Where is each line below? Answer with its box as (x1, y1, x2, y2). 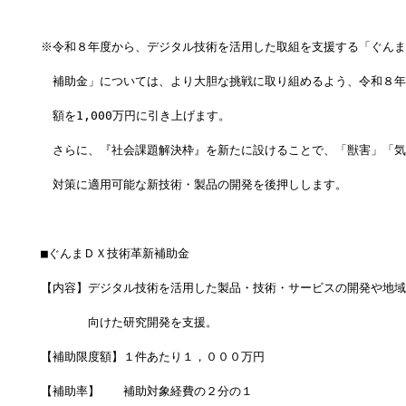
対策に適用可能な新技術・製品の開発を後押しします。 (40, 178, 347, 192)
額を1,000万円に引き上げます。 (40, 109, 230, 123)
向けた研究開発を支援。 (40, 315, 217, 330)
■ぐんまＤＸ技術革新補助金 (40, 246, 189, 261)
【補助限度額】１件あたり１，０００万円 (40, 350, 265, 364)
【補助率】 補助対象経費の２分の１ (40, 384, 253, 399)
